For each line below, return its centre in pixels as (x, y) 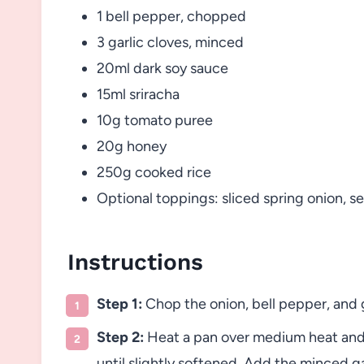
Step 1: (119, 303)
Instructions (135, 262)
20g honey (132, 146)
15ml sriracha (138, 94)
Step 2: (120, 337)
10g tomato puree (155, 120)
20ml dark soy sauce (162, 68)
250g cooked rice (154, 172)
